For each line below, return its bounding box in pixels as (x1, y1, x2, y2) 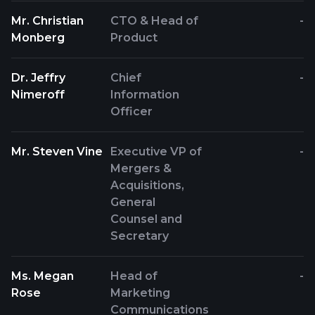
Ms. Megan (11, 269, 74, 283)
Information (110, 88, 180, 101)
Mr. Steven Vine (11, 145, 103, 158)
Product (110, 31, 158, 44)
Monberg (11, 31, 65, 44)
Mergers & (110, 162, 172, 175)
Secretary (110, 229, 169, 243)
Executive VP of (110, 145, 202, 158)
